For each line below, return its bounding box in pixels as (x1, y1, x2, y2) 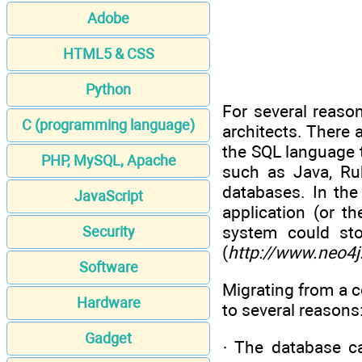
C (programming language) (22, 116, 195, 134)
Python (86, 81, 131, 99)
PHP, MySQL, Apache (40, 152, 176, 170)
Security (82, 223, 135, 241)
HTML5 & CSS (62, 45, 154, 63)
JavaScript (74, 187, 143, 205)
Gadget (85, 330, 132, 347)
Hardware (76, 294, 141, 312)
